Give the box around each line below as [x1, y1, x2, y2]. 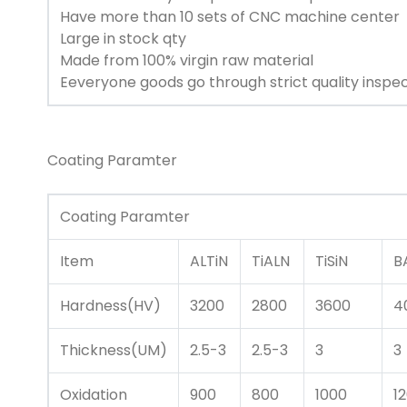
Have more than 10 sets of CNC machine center [60, 6, 400, 28]
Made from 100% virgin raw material [60, 50, 313, 72]
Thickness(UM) [60, 340, 167, 362]
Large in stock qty [60, 28, 186, 50]
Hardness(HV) [60, 295, 161, 317]
